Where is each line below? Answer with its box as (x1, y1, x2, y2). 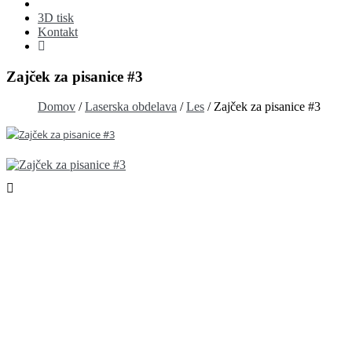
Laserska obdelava (85, 100, 177, 114)
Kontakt (38, 25, 78, 38)
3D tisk (38, 11, 74, 24)
